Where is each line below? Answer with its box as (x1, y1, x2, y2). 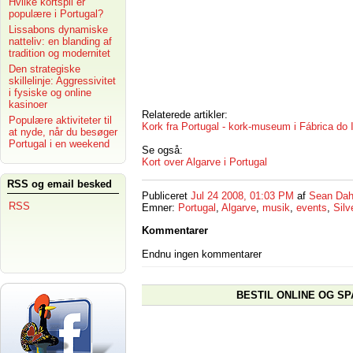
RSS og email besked (7, 178, 112, 190)
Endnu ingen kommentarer (142, 248, 262, 261)
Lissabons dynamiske (9, 24, 108, 35)
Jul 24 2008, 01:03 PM (191, 190, 294, 203)
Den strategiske (9, 63, 80, 75)
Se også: (142, 143, 183, 156)
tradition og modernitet (9, 47, 110, 59)
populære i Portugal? (9, 8, 103, 20)
